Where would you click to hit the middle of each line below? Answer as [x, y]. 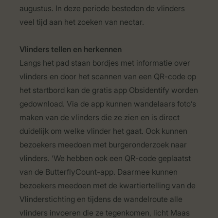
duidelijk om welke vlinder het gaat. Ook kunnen [103, 131]
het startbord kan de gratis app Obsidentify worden [109, 90]
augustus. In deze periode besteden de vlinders [102, 8]
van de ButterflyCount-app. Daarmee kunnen [99, 172]
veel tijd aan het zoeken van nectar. [83, 22]
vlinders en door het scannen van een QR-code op [108, 76]
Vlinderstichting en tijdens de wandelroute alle [101, 199]
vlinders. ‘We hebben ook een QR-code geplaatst [105, 158]
